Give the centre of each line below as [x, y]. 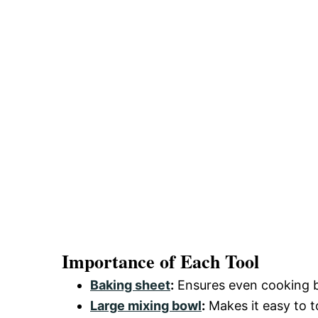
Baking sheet [130, 285]
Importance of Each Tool [160, 261]
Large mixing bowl [146, 305]
